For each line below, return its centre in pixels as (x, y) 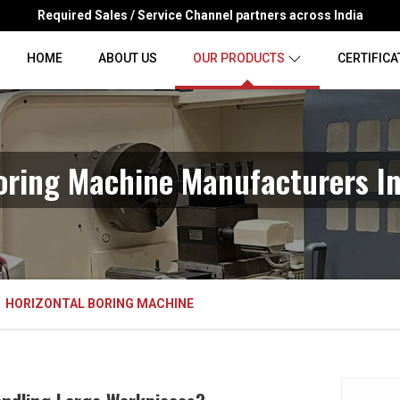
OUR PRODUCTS (239, 58)
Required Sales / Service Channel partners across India (200, 15)
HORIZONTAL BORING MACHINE (100, 304)
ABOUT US (128, 58)
